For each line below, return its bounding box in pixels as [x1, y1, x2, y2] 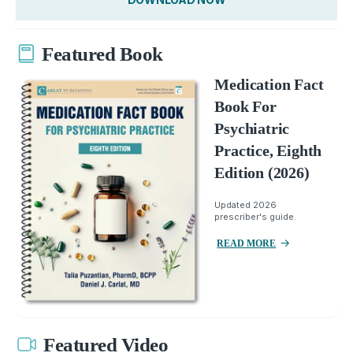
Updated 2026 [214, 199, 277, 210]
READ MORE [217, 237, 277, 249]
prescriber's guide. [214, 210, 297, 222]
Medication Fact [214, 75, 324, 93]
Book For [214, 97, 277, 115]
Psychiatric [214, 119, 290, 137]
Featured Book [42, 43, 163, 65]
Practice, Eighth [214, 141, 322, 159]
